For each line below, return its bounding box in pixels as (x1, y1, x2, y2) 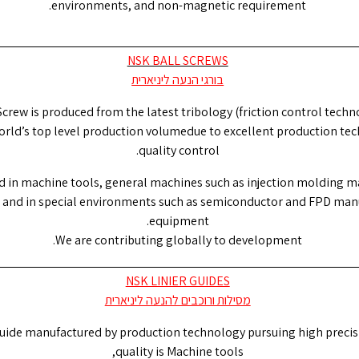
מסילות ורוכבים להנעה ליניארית (104, 292, 251, 309)
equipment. (148, 212, 209, 230)
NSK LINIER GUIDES (125, 272, 230, 290)
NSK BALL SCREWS (127, 52, 228, 70)
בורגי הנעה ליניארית (131, 71, 224, 89)
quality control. (138, 142, 220, 159)
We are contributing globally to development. (55, 232, 303, 249)
